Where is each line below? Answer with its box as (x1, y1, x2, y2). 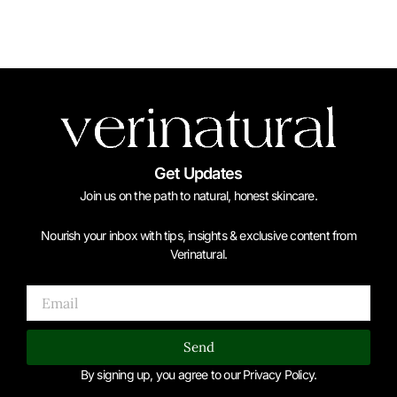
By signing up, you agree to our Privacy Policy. (80, 366, 317, 382)
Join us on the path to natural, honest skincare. (80, 187, 317, 203)
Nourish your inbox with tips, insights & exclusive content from (41, 228, 356, 243)
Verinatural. (169, 246, 228, 261)
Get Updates (154, 163, 243, 183)
